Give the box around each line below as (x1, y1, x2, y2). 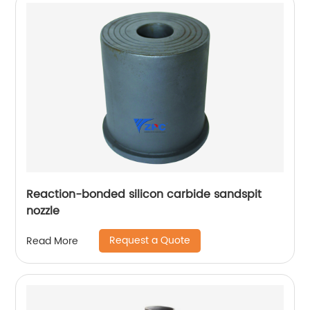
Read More (26, 232, 79, 249)
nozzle (26, 202, 60, 220)
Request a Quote (109, 232, 191, 248)
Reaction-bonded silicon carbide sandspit (26, 185, 262, 203)
